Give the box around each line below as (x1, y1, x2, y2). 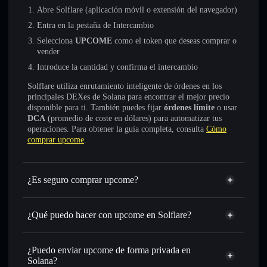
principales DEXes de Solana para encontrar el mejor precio (27, 92, 229, 101)
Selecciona (37, 36, 75, 45)
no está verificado (58, 193, 121, 202)
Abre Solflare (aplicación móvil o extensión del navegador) (37, 5, 237, 14)
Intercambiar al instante (37, 244, 125, 253)
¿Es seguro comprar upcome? (27, 175, 138, 185)
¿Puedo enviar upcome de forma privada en (27, 245, 191, 255)
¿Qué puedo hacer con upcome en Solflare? (27, 210, 191, 220)
